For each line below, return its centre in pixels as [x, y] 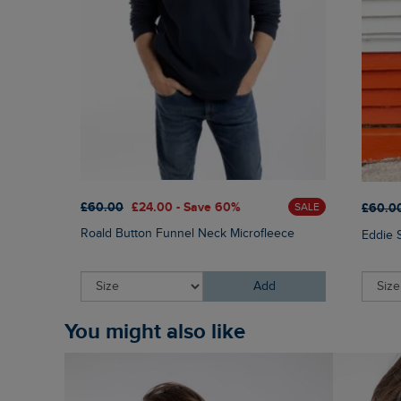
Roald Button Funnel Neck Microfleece [188, 234]
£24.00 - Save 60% [186, 207]
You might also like [160, 331]
